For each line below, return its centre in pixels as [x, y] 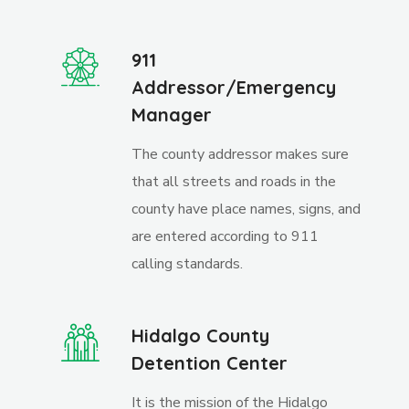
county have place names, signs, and [246, 209]
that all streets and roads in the [234, 182]
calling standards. [188, 264]
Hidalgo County [201, 336]
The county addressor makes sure [241, 154]
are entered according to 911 [225, 236]
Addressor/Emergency [234, 87]
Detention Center [210, 363]
